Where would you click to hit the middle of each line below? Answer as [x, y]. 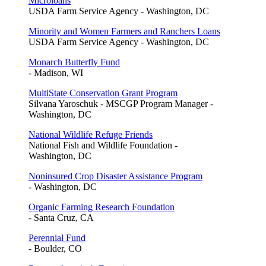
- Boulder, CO [55, 248]
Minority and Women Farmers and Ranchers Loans [124, 31]
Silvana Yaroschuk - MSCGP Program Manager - [121, 103]
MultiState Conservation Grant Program [103, 93]
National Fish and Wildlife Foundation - [103, 145]
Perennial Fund [57, 237]
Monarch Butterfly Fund [74, 62]
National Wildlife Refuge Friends [91, 134]
